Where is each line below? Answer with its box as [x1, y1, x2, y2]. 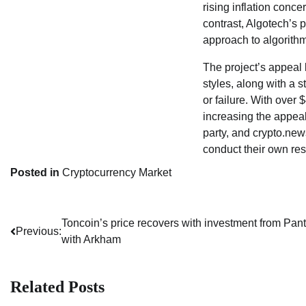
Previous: [16, 225, 61, 237]
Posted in [10, 166, 62, 178]
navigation [10, 242, 83, 260]
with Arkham [61, 233, 121, 245]
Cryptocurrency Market [62, 166, 171, 178]
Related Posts [10, 278, 105, 296]
